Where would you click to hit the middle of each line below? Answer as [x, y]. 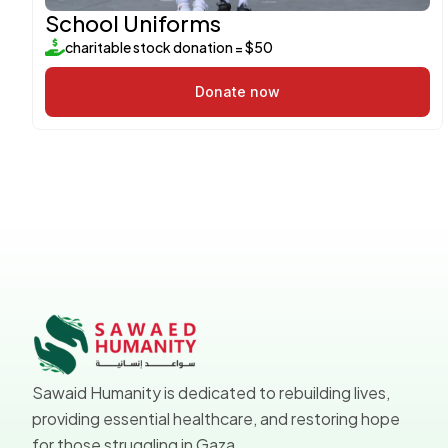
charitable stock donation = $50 [169, 46]
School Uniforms [133, 22]
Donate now [237, 91]
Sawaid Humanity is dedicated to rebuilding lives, [211, 393]
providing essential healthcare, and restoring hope [216, 419]
